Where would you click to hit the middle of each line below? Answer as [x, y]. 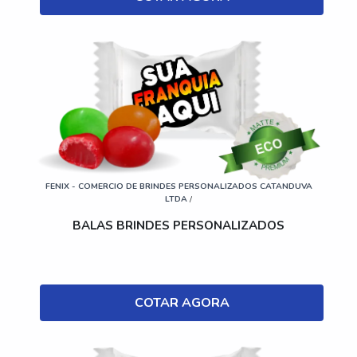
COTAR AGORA [182, 302]
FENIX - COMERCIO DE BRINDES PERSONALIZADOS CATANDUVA [178, 186]
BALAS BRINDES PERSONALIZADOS [178, 225]
